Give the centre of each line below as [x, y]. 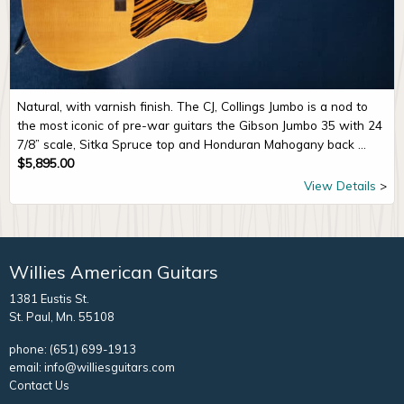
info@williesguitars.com [110, 367]
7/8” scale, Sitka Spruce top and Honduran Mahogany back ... [192, 144]
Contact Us [39, 386]
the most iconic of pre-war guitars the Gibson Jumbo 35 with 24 [200, 125]
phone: [29, 349]
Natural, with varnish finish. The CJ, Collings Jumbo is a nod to [193, 106]
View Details [340, 186]
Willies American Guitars [114, 272]
